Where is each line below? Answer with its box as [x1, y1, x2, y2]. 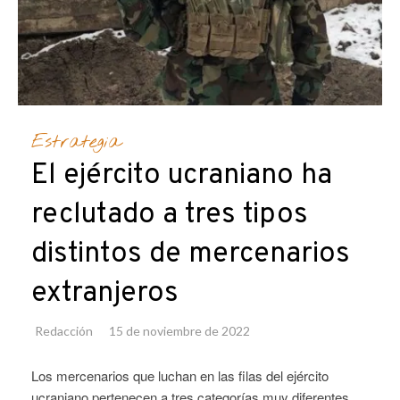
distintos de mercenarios [31, 237, 350, 273]
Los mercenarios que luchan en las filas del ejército [31, 366, 329, 386]
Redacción [35, 323, 93, 339]
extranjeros [31, 276, 179, 312]
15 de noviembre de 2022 [109, 323, 250, 339]
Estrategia [31, 129, 121, 155]
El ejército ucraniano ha [31, 158, 332, 195]
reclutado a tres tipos [31, 197, 308, 234]
